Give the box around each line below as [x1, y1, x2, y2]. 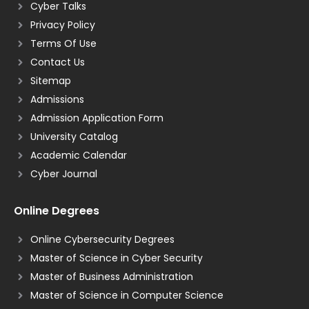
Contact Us [30, 54, 85, 69]
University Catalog [30, 129, 118, 143]
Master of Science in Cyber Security [30, 250, 203, 265]
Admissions [30, 92, 84, 106]
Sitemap [30, 73, 71, 88]
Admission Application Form [30, 110, 163, 125]
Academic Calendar [30, 148, 127, 162]
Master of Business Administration [30, 269, 193, 283]
